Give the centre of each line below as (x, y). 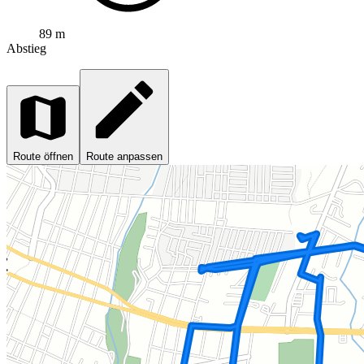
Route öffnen (43, 156)
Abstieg (26, 48)
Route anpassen (124, 156)
